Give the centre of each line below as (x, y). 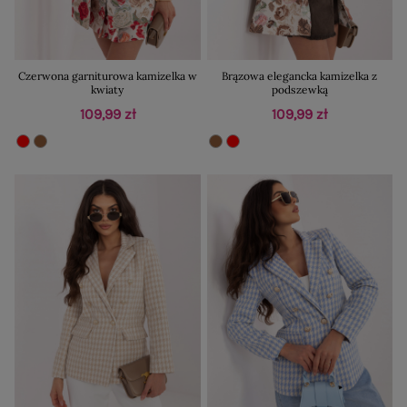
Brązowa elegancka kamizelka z (300, 75)
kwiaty (108, 89)
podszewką (299, 89)
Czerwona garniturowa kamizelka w (107, 75)
